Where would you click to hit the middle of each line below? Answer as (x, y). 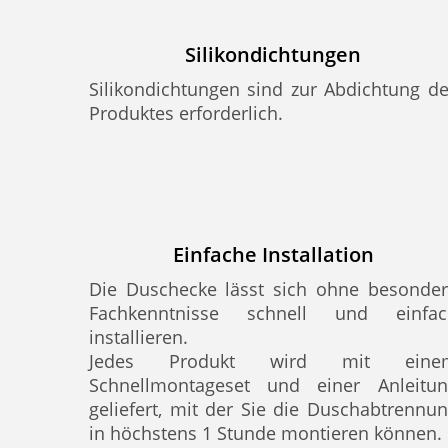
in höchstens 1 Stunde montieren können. (265, 433)
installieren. (138, 337)
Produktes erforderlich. (186, 113)
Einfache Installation (273, 254)
